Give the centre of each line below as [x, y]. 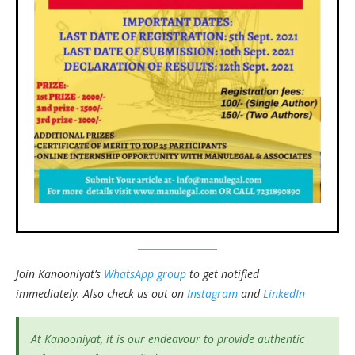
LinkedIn [284, 293]
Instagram [212, 293]
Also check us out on [135, 293]
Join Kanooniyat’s [60, 273]
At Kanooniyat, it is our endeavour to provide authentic [168, 338]
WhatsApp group [145, 273]
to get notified [223, 273]
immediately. [48, 293]
